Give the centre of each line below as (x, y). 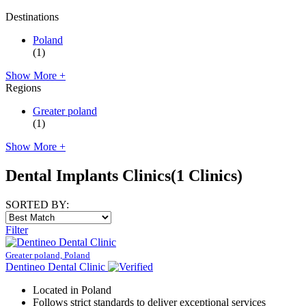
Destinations (32, 16)
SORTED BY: (37, 204)
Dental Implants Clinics (88, 175)
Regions (23, 87)
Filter (17, 229)
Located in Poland (72, 290)
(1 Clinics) (207, 175)
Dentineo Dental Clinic (55, 266)
